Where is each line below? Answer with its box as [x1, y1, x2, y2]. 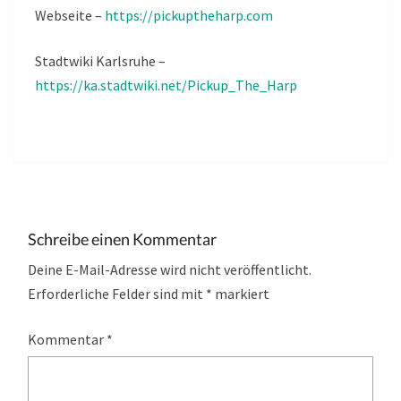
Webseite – [35, 6, 105, 25]
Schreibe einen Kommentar [28, 229, 217, 250]
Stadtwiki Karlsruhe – [35, 52, 166, 71]
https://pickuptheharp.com [105, 6, 273, 25]
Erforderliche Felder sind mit [28, 285, 206, 303]
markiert [212, 285, 269, 303]
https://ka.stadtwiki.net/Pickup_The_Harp [35, 76, 297, 95]
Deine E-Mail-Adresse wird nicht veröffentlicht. [28, 260, 311, 279]
